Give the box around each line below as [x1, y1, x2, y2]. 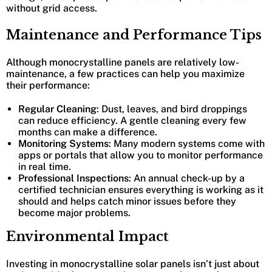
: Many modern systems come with [109, 138, 265, 150]
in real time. [18, 161, 71, 173]
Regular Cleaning [18, 103, 97, 115]
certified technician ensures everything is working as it [18, 184, 263, 196]
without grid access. [6, 2, 97, 15]
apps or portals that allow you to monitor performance [18, 149, 263, 161]
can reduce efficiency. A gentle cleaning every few [18, 115, 246, 127]
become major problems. [18, 207, 131, 219]
